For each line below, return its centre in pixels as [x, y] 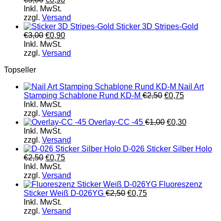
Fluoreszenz [181, 184]
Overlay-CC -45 [116, 122]
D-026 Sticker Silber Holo [167, 148]
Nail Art [191, 86]
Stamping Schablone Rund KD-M [82, 95]
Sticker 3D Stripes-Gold [157, 26]
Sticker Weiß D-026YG [64, 193]
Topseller [20, 70]
